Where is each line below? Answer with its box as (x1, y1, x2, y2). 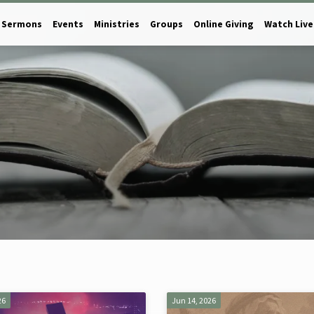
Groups (150, 18, 183, 30)
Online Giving (193, 18, 254, 30)
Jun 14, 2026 (171, 295, 216, 306)
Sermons (1, 18, 42, 30)
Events (53, 18, 83, 30)
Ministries (94, 18, 139, 30)
